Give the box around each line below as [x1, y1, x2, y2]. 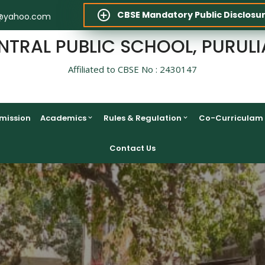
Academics [40, 112, 86, 124]
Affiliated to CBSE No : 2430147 [68, 63, 197, 75]
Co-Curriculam [198, 112, 263, 124]
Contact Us [109, 142, 156, 154]
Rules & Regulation [103, 112, 182, 124]
